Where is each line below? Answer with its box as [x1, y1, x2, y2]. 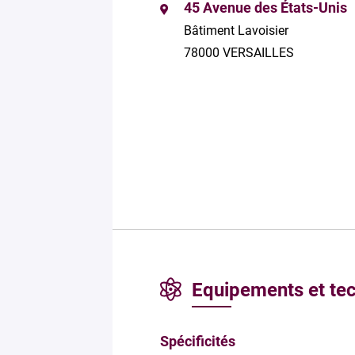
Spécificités [160, 333, 235, 349]
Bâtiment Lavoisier [184, 23, 288, 38]
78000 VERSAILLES [184, 45, 294, 60]
